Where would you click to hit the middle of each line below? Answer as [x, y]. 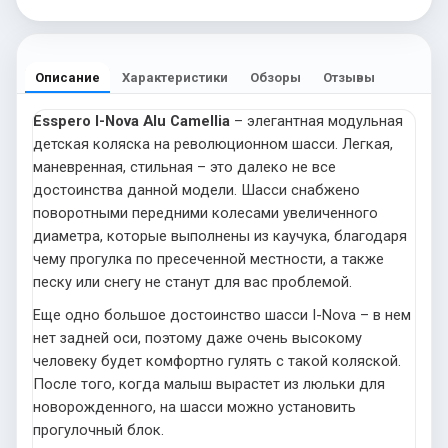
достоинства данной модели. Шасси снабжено [196, 189]
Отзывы [349, 77]
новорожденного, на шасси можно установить [194, 406]
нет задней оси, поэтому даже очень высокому [197, 337]
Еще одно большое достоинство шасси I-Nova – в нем [222, 314]
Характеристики [175, 77]
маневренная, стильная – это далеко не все [184, 166]
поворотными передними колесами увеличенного [205, 212]
